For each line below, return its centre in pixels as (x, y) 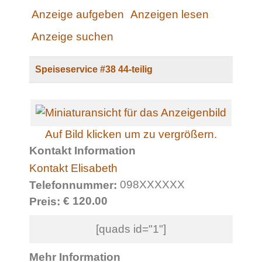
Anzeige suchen (73, 36)
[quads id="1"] (131, 229)
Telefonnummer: (73, 185)
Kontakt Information (82, 150)
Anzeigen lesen (169, 15)
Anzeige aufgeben (78, 15)
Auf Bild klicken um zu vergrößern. (131, 134)
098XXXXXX (151, 184)
